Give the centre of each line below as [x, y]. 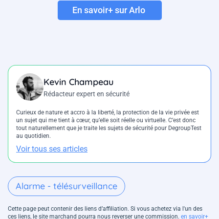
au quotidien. [33, 136]
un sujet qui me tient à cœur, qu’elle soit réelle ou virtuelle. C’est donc [106, 120]
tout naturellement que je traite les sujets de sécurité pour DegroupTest [109, 128]
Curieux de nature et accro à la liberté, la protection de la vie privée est [108, 112]
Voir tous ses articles [52, 149]
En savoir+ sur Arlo [109, 10]
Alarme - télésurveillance [66, 186]
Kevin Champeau [78, 82]
